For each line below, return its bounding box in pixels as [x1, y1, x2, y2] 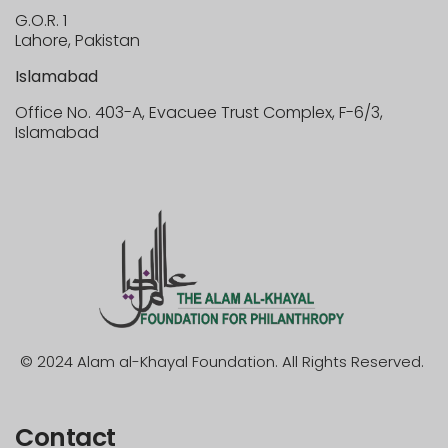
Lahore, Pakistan [15, 29, 140, 53]
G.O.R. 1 [15, 9, 67, 33]
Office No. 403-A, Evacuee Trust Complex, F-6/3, [15, 101, 383, 125]
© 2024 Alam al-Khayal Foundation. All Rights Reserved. [19, 351, 424, 372]
